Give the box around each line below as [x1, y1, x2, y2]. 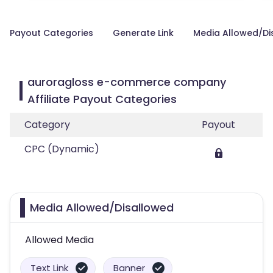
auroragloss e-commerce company [27, 74, 227, 90]
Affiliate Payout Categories [27, 91, 177, 107]
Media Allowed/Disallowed [30, 200, 174, 215]
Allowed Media [25, 233, 94, 247]
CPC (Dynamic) [24, 142, 99, 156]
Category [24, 118, 70, 132]
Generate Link [113, 27, 174, 39]
